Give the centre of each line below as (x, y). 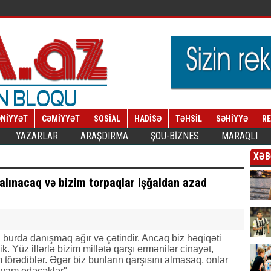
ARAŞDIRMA (104, 136)
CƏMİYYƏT (61, 119)
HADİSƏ (148, 119)
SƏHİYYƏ (232, 119)
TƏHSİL (189, 119)
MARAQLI (240, 136)
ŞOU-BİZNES (175, 136)
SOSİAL (107, 119)
